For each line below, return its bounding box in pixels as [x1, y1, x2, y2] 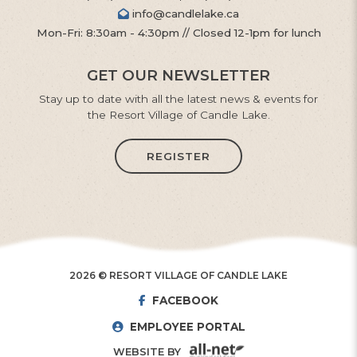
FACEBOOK [152, 293, 218, 307]
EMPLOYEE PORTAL [129, 320, 245, 333]
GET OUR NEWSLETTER [87, 65, 270, 84]
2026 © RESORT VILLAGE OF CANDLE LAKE [69, 269, 288, 281]
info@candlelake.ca [129, 6, 239, 20]
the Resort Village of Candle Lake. [87, 108, 270, 121]
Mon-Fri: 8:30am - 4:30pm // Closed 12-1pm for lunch [36, 25, 321, 39]
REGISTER [147, 149, 210, 163]
